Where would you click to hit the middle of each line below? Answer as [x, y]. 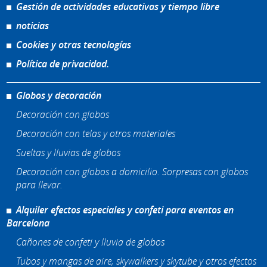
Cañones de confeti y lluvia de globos [91, 242]
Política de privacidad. [63, 64]
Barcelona [28, 223]
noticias [33, 26]
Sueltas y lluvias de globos [69, 153]
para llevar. [40, 185]
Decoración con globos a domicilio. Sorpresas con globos [132, 172]
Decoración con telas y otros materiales [96, 133]
